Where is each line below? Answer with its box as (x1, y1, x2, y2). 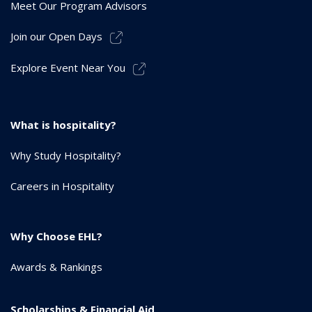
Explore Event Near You (10, 61, 125, 75)
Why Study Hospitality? (10, 148, 121, 163)
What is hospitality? (10, 118, 116, 132)
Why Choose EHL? (10, 229, 102, 244)
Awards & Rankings (10, 260, 102, 274)
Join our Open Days (10, 29, 102, 44)
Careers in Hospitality (10, 179, 114, 194)
